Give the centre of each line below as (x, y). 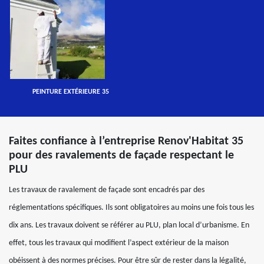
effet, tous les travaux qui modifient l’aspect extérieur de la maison (119, 243)
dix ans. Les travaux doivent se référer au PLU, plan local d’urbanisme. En (129, 225)
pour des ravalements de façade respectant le (121, 156)
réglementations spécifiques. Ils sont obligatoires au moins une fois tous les (131, 208)
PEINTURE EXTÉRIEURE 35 (70, 92)
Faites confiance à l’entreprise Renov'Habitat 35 (126, 141)
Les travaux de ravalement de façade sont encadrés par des (107, 190)
